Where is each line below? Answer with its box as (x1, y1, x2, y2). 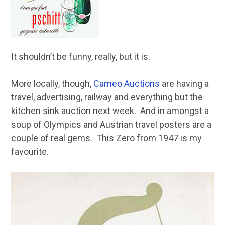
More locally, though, (11, 78, 93, 89)
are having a (159, 78, 209, 89)
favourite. (11, 146, 49, 157)
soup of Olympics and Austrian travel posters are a (11, 119, 211, 130)
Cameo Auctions (93, 78, 160, 89)
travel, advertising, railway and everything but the (11, 92, 203, 102)
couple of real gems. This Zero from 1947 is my (11, 133, 202, 143)
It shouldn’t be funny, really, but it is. (11, 51, 150, 62)
